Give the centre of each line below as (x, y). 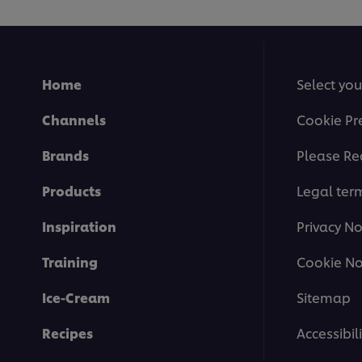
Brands (65, 155)
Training (70, 262)
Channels (74, 120)
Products (72, 191)
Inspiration (79, 226)
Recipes (67, 333)
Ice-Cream (76, 297)
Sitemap (324, 297)
